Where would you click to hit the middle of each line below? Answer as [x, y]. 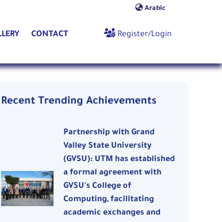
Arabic [154, 9]
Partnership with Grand [109, 133]
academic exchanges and [112, 213]
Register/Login [143, 35]
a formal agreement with [113, 173]
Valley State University [108, 146]
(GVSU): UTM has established [119, 160]
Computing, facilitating [109, 200]
